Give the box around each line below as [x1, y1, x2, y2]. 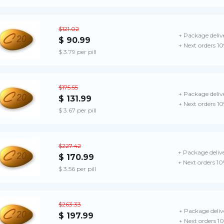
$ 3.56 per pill [58, 164, 96, 172]
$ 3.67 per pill [58, 106, 96, 114]
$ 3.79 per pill [58, 47, 96, 55]
